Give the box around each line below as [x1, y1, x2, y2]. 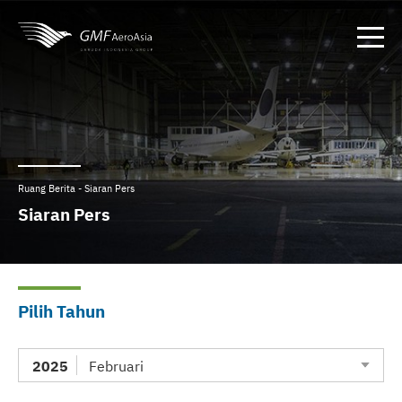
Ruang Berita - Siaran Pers [18, 181, 135, 195]
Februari [89, 355, 144, 375]
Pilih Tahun [18, 298, 105, 322]
